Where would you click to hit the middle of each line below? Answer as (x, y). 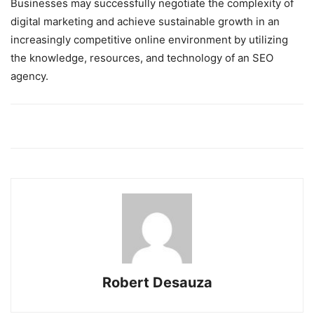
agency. (29, 76)
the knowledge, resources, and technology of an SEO (142, 57)
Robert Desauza (157, 282)
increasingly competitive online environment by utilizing (149, 39)
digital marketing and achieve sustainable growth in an (145, 21)
